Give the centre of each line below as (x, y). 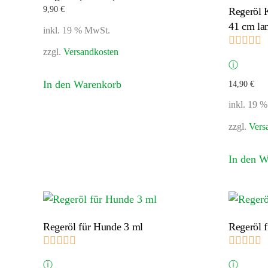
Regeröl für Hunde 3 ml (93, 226)
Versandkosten (91, 52)
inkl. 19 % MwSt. (77, 30)
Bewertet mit (106, 240)
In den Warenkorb (82, 85)
